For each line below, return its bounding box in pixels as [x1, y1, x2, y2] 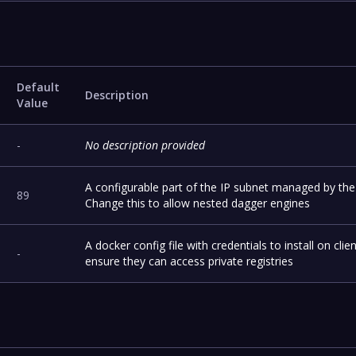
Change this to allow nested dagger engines [85, 195, 311, 211]
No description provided [85, 137, 206, 153]
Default [17, 79, 60, 95]
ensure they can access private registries [85, 253, 294, 269]
